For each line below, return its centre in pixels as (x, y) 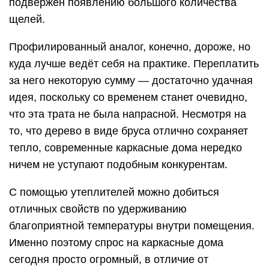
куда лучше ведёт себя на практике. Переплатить (134, 63)
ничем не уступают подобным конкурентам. (118, 164)
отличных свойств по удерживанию (98, 209)
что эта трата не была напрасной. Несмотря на (128, 114)
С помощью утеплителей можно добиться (114, 192)
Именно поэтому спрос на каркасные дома (116, 242)
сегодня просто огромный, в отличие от (109, 259)
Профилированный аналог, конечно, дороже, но (130, 47)
